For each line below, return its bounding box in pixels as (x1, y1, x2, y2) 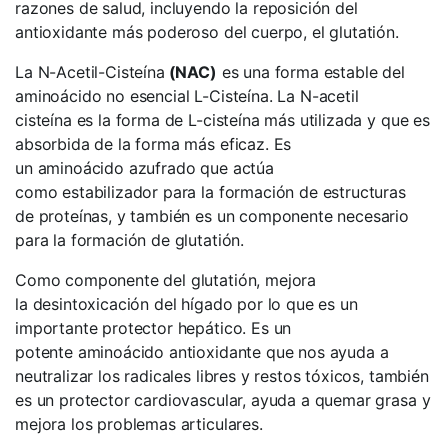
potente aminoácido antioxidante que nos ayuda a (15, 342, 389, 362)
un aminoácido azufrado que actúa (15, 158, 274, 178)
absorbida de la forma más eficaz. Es (15, 134, 292, 154)
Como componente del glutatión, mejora (15, 270, 317, 290)
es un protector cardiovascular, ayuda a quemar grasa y (15, 390, 431, 410)
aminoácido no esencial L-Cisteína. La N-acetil (15, 86, 359, 106)
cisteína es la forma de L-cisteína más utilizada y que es (15, 110, 430, 130)
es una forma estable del (216, 62, 405, 82)
